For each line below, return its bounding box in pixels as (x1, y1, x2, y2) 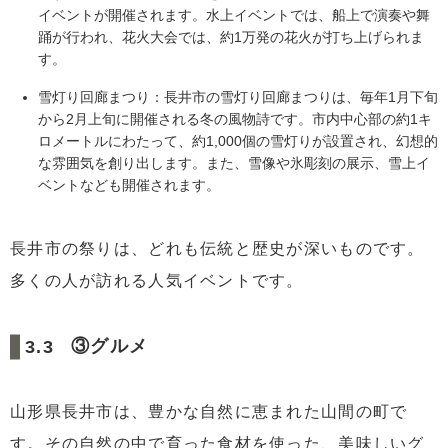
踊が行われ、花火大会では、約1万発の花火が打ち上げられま (38, 29, 424, 46)
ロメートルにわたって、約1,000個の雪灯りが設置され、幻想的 (38, 133, 438, 150)
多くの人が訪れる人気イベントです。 (10, 272, 304, 290)
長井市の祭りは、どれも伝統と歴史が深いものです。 (10, 240, 425, 258)
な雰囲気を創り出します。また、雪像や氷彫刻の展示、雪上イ (38, 155, 430, 172)
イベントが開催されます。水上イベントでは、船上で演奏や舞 (38, 7, 430, 24)
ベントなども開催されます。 (38, 177, 220, 194)
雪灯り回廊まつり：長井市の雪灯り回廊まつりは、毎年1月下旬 (38, 89, 438, 106)
